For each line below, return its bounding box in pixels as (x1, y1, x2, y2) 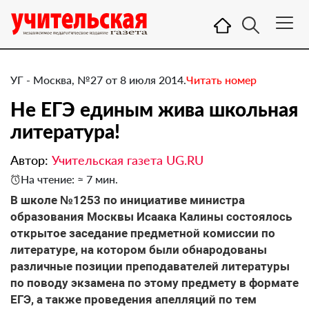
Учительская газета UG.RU (52, 152, 203, 168)
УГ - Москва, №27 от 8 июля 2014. (10, 73, 186, 86)
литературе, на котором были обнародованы (10, 243, 267, 257)
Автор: (10, 152, 52, 168)
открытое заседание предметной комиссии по (10, 226, 275, 240)
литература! (10, 119, 120, 143)
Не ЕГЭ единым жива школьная (10, 97, 298, 121)
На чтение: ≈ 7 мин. (21, 172, 118, 186)
